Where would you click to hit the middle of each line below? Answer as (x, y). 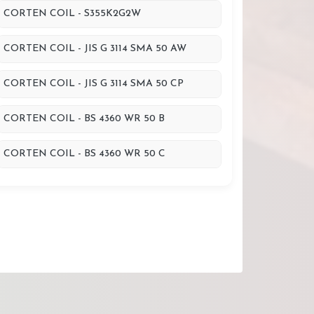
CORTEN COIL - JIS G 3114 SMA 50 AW (95, 49)
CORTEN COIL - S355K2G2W (72, 14)
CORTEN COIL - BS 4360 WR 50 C (84, 154)
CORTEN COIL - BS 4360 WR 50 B (84, 119)
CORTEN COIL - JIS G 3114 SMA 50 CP (94, 84)
